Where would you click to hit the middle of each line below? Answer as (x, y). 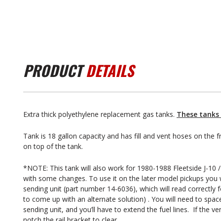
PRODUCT (55, 70)
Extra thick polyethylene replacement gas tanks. (100, 114)
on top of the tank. (53, 146)
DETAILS (110, 70)
